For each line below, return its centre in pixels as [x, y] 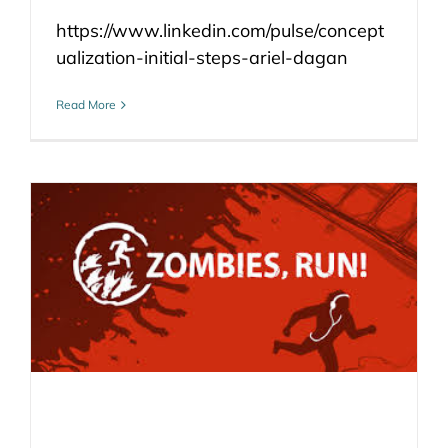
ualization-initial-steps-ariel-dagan [202, 57]
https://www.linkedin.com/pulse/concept [220, 30]
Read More [86, 104]
